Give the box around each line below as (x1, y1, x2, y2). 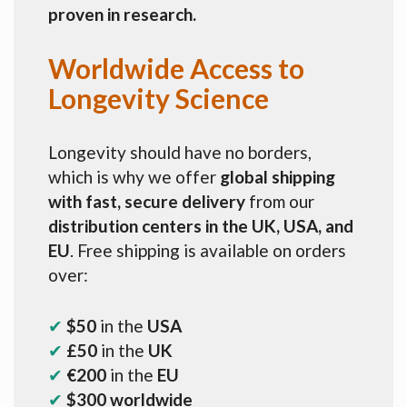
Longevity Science (48, 81, 269, 114)
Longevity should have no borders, (48, 141, 312, 163)
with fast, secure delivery (48, 190, 245, 212)
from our (245, 190, 314, 212)
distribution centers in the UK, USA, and (48, 214, 353, 236)
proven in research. (48, 3, 196, 25)
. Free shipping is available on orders (70, 239, 346, 261)
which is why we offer (48, 165, 220, 187)
